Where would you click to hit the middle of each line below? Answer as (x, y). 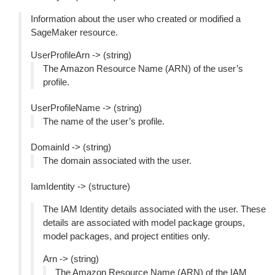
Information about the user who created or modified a (136, 19)
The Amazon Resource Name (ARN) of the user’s (143, 68)
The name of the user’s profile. (104, 121)
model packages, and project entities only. (126, 236)
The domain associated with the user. (117, 161)
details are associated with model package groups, (144, 223)
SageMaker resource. (74, 32)
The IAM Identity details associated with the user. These (154, 209)
